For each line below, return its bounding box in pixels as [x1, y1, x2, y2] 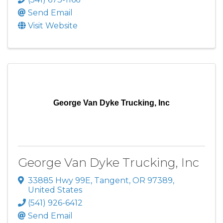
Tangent [94, 176, 129, 186]
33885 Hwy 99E [28, 176, 91, 186]
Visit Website [28, 21, 78, 31]
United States [28, 185, 82, 195]
